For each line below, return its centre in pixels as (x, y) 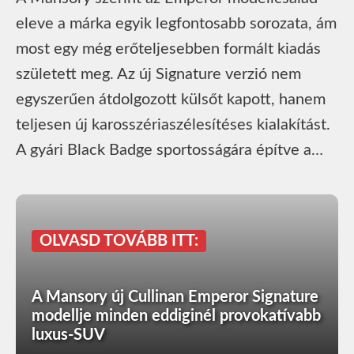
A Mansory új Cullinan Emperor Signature (175, 297)
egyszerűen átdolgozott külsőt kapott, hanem (171, 99)
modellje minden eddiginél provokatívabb (176, 316)
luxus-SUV (68, 335)
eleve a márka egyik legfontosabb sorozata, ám (176, 23)
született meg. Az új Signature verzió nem (158, 74)
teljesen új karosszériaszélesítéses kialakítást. (173, 124)
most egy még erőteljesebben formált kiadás (168, 49)
